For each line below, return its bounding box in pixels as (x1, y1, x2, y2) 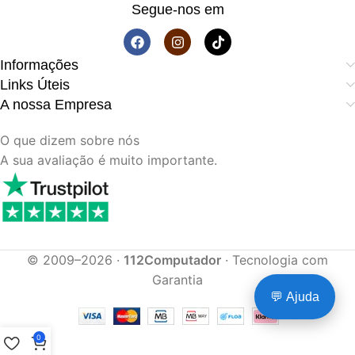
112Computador (124, 252, 221, 269)
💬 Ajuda (270, 290, 319, 303)
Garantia (152, 272, 203, 288)
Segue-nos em (131, 2, 224, 18)
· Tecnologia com (221, 252, 328, 269)
